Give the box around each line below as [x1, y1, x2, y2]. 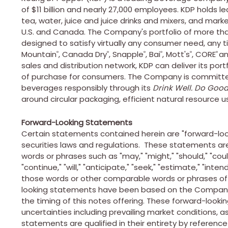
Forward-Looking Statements [21, 117, 132, 128]
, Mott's [162, 48, 190, 60]
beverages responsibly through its [21, 82, 153, 93]
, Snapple [109, 48, 144, 60]
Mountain [21, 48, 56, 60]
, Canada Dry [59, 48, 107, 60]
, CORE [192, 48, 216, 60]
